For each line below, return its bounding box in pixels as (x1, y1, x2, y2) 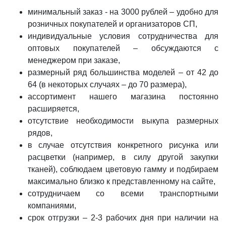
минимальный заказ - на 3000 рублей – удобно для (28, 8, 218, 16)
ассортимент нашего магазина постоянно (28, 92, 218, 101)
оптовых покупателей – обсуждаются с (28, 44, 218, 52)
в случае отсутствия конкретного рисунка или (28, 141, 218, 149)
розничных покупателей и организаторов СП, (28, 20, 197, 28)
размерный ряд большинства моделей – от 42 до (28, 68, 218, 77)
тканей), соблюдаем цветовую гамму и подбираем (28, 165, 218, 174)
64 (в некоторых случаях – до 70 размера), (28, 80, 187, 89)
